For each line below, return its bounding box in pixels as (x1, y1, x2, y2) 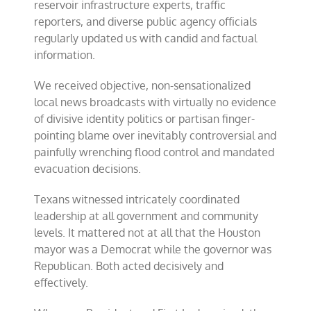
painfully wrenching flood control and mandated (34, 145, 275, 159)
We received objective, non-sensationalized (34, 78, 251, 92)
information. (34, 48, 96, 62)
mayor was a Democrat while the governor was (34, 242, 272, 256)
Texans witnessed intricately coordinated (34, 192, 240, 206)
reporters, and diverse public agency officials (34, 15, 258, 28)
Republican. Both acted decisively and (34, 259, 224, 273)
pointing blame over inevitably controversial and (34, 128, 277, 142)
